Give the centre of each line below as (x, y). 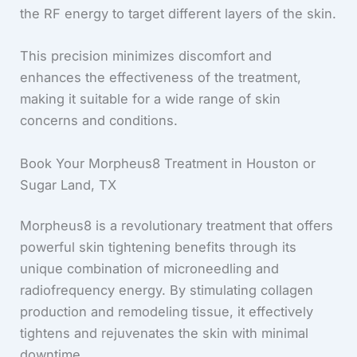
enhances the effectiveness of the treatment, (161, 78)
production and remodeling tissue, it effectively (167, 312)
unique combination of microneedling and (150, 269)
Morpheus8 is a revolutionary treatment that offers (177, 226)
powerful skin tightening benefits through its (159, 247)
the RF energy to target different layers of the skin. (178, 14)
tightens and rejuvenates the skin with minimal (165, 333)
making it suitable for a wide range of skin (151, 99)
